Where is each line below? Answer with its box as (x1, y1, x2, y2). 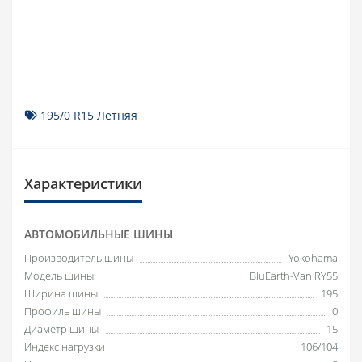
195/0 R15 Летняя (40, 107, 137, 123)
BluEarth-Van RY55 (250, 267, 338, 283)
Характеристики (24, 173, 142, 193)
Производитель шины (24, 250, 133, 265)
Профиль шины (24, 303, 101, 318)
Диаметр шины (24, 321, 99, 336)
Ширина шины (24, 285, 98, 301)
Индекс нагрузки (24, 339, 105, 354)
